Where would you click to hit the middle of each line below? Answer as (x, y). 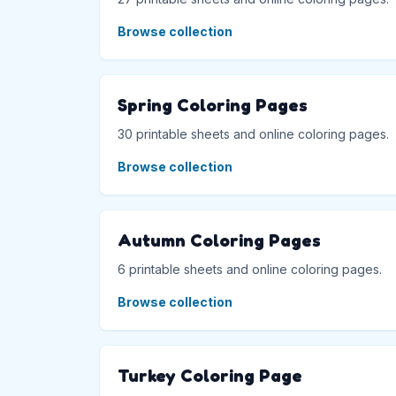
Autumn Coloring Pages (219, 240)
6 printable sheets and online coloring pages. (250, 269)
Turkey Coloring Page (210, 375)
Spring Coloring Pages (213, 105)
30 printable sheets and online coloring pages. (253, 133)
